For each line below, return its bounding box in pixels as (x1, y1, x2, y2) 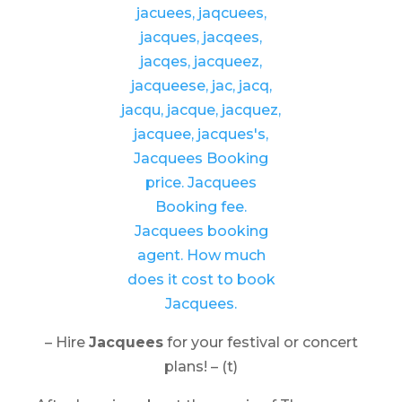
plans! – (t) (164, 358, 238, 375)
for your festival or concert (162, 334, 358, 351)
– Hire (44, 334, 89, 351)
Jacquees (88, 334, 163, 351)
